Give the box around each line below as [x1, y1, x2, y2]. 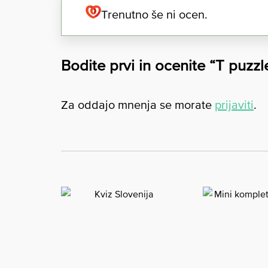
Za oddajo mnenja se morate [61, 98, 215, 111]
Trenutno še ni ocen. [101, 7, 208, 21]
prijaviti [215, 98, 254, 111]
